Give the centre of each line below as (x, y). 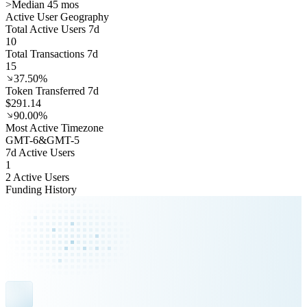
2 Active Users (37, 177)
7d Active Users (40, 152)
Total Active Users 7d (52, 29)
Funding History (41, 189)
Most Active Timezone (54, 128)
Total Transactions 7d (52, 54)
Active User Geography (57, 17)
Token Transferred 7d (52, 91)
